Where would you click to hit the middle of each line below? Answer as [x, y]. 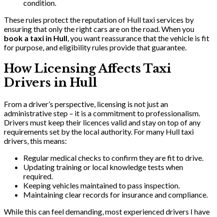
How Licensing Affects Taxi [87, 69]
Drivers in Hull [50, 83]
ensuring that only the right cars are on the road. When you [99, 29]
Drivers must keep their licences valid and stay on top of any [102, 123]
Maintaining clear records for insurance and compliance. [116, 195]
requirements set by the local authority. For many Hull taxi [99, 132]
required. [38, 176]
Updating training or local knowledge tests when [103, 167]
